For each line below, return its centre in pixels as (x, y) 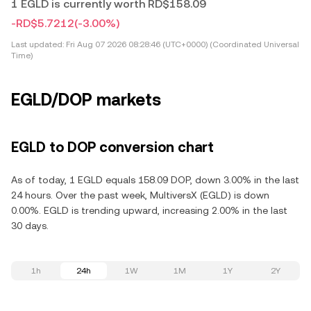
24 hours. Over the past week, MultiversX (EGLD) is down (140, 195)
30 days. (30, 226)
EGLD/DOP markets (86, 100)
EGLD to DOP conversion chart (112, 147)
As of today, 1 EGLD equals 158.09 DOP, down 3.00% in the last (155, 180)
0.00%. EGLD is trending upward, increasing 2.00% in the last (149, 210)
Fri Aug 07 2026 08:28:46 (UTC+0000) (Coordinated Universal (182, 44)
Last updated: (37, 44)
